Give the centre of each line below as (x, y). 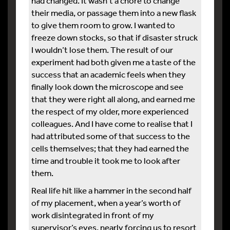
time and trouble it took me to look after (106, 160)
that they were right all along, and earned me (113, 99)
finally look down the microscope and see (107, 87)
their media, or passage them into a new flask (114, 13)
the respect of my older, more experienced (110, 111)
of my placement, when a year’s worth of (106, 203)
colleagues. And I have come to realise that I (112, 123)
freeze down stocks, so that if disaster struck (114, 37)
